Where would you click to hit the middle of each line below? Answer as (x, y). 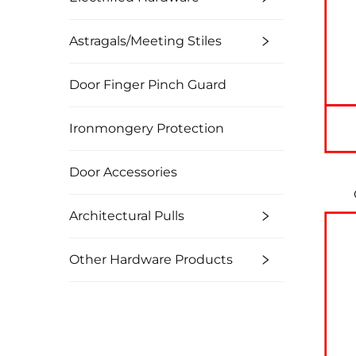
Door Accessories (123, 172)
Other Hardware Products (151, 259)
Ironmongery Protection (147, 128)
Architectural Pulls (127, 216)
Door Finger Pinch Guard (148, 85)
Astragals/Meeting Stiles (145, 41)
